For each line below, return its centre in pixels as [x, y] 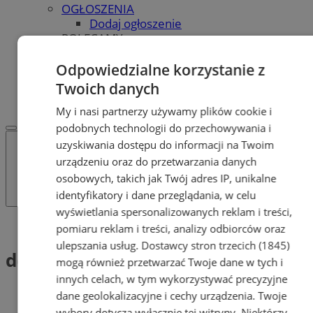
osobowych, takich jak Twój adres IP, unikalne [166, 178]
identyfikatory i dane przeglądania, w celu [156, 195]
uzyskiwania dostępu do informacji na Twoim [165, 144]
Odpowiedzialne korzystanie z [161, 70]
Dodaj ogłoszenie [136, 23]
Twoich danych [108, 88]
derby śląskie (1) [79, 260]
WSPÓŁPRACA [72, 96]
